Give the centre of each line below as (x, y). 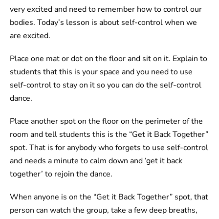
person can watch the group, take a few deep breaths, (104, 210)
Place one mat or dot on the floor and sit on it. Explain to (109, 59)
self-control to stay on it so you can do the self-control (106, 85)
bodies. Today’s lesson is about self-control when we (103, 23)
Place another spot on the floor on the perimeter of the (106, 121)
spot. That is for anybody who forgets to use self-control (109, 148)
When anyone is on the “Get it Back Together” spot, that (109, 197)
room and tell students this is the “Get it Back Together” (109, 135)
